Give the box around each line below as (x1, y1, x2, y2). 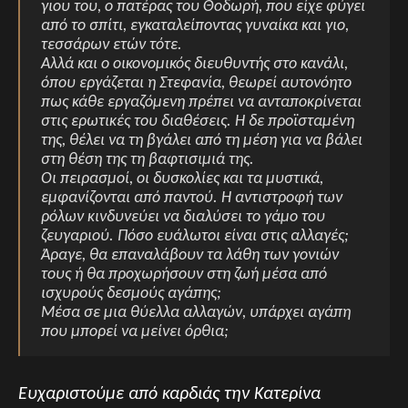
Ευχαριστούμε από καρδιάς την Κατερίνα (18, 385, 321, 404)
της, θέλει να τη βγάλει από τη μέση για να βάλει (41, 132, 362, 150)
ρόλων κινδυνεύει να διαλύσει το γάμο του (41, 209, 325, 227)
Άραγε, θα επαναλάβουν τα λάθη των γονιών (41, 247, 339, 265)
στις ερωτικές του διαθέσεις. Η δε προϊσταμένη (41, 113, 354, 131)
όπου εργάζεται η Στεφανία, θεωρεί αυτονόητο (41, 75, 352, 93)
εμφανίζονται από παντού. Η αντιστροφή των (41, 189, 342, 208)
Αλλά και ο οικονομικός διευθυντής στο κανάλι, (41, 56, 348, 74)
